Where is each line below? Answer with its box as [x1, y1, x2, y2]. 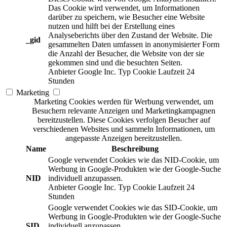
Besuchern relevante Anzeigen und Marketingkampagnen [32, 106, 215, 116]
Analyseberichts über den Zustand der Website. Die [48, 31, 212, 40]
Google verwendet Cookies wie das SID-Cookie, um [48, 203, 217, 212]
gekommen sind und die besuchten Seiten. [48, 58, 182, 67]
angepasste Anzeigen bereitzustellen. [65, 134, 182, 143]
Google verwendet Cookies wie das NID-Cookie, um [48, 156, 219, 165]
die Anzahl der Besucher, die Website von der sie [48, 49, 204, 58]
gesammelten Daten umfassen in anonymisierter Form [48, 40, 219, 49]
